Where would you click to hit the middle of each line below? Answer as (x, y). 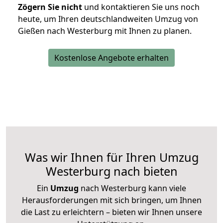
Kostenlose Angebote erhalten (111, 58)
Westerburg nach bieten (111, 171)
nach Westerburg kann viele (132, 188)
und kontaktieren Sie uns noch (141, 7)
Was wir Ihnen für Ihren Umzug (111, 158)
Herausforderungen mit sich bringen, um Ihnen (111, 200)
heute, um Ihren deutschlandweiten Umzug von (108, 19)
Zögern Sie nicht (50, 7)
